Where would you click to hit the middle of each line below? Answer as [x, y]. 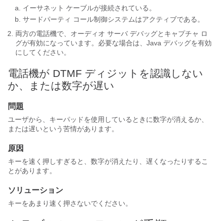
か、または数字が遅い [61, 86]
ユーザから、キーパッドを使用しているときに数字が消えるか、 [108, 119]
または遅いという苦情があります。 [63, 129]
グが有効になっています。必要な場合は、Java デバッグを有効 [113, 43]
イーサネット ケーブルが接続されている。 [89, 8]
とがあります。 [32, 171]
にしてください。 [43, 52]
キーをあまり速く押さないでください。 [70, 203]
